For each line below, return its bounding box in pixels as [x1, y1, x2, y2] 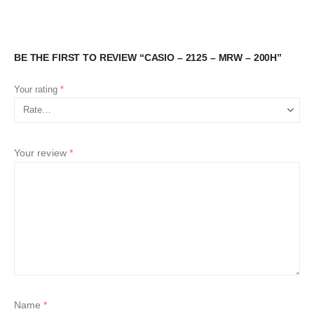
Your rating [14, 83, 60, 95]
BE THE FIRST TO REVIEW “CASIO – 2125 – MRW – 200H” [14, 51, 282, 63]
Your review [14, 146, 69, 158]
